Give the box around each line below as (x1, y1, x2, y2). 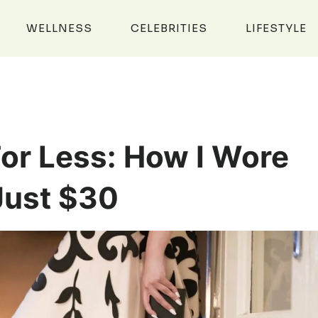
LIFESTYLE (245, 21, 307, 35)
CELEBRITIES (131, 21, 208, 35)
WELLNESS (26, 21, 93, 35)
